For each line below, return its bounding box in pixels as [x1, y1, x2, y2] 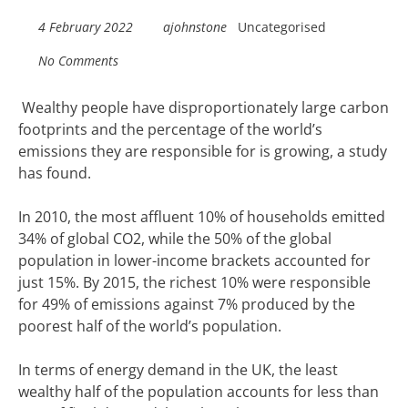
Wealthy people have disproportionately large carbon [22, 97, 389, 117]
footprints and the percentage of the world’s [18, 119, 322, 139]
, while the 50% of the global [141, 229, 331, 249]
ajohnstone [163, 18, 227, 36]
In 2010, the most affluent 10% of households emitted [18, 207, 385, 227]
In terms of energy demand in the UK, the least [18, 360, 338, 380]
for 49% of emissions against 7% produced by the [18, 294, 355, 314]
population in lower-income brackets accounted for [18, 250, 371, 270]
